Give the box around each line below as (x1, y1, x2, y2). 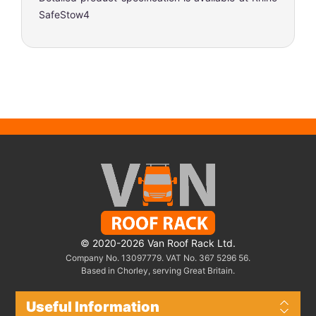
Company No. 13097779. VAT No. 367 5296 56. (66, 252, 250, 263)
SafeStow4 (39, 8, 90, 20)
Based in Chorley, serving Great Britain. (81, 265, 235, 276)
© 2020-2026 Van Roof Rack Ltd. (80, 236, 236, 249)
